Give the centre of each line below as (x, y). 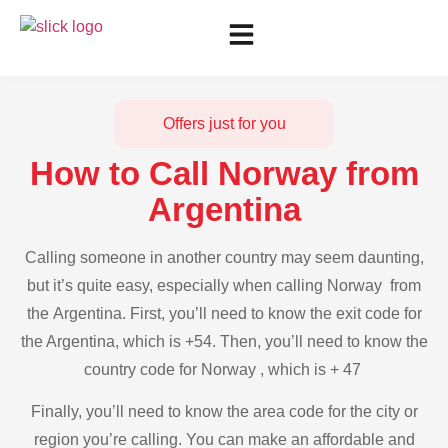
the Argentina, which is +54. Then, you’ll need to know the (224, 341)
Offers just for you (224, 123)
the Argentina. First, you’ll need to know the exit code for (224, 313)
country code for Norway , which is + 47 (224, 369)
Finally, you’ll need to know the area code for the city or (224, 412)
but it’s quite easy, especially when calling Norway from (224, 285)
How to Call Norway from (224, 173)
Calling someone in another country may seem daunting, (224, 257)
